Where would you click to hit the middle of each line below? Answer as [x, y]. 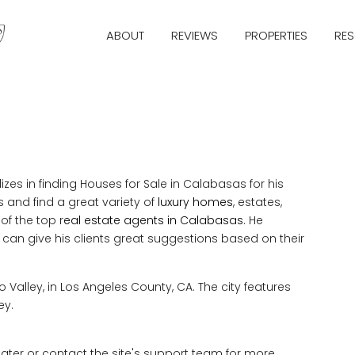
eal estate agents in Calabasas [153, 220]
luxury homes [194, 202]
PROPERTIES [276, 35]
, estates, [258, 202]
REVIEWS [194, 35]
